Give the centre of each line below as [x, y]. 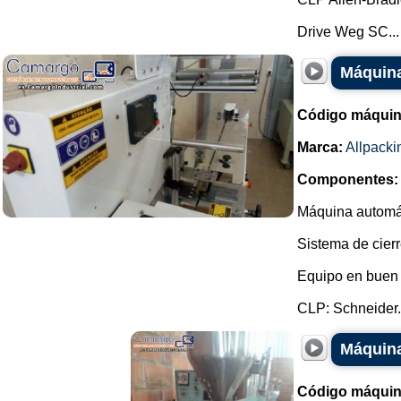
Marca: [320, 147]
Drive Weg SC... [348, 32]
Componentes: [348, 179]
